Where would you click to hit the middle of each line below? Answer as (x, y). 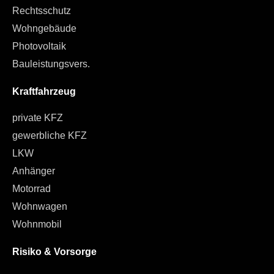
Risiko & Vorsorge (54, 251)
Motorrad (31, 188)
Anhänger (34, 171)
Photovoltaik (39, 46)
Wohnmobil (37, 224)
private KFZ (38, 117)
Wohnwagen (40, 206)
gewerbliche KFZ (50, 135)
